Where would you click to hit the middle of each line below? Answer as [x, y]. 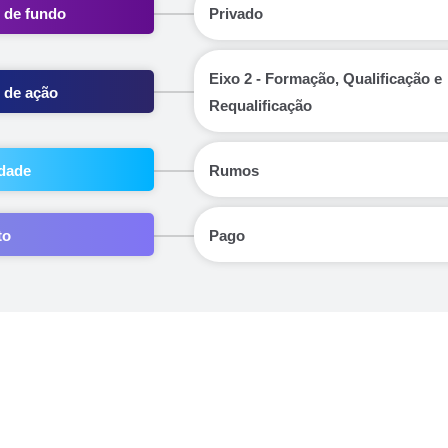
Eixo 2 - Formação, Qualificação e [325, 78]
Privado [236, 13]
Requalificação [260, 105]
